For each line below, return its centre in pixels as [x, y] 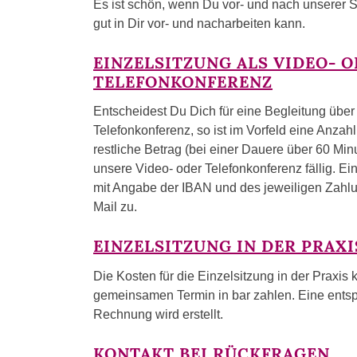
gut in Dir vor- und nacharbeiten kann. [199, 23]
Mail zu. [115, 207]
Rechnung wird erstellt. [158, 314]
